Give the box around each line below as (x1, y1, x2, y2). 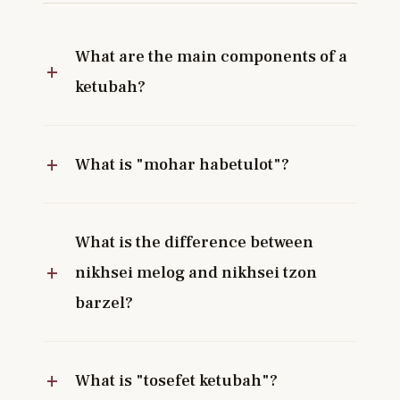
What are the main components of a (75, 46, 347, 68)
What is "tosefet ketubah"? (75, 370, 278, 392)
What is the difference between (75, 231, 313, 254)
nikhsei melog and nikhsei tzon (75, 262, 317, 284)
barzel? (75, 292, 133, 314)
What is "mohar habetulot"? (75, 154, 289, 176)
